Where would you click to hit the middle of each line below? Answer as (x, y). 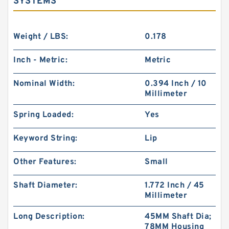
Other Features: (45, 162)
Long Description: (49, 217)
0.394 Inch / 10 (176, 84)
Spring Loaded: (43, 115)
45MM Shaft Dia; (178, 217)
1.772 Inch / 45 (175, 186)
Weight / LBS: (41, 37)
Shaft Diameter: (45, 186)
